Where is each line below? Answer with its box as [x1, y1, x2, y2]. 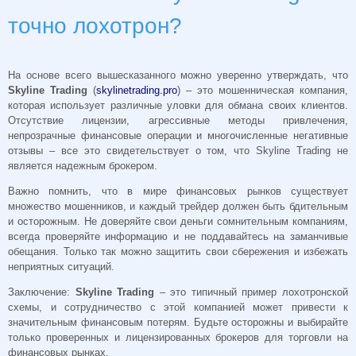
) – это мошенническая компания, [177, 84, 348, 97]
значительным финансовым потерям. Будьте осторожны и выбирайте [8, 315, 348, 328]
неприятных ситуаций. [8, 261, 114, 273]
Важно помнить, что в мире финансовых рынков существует [8, 185, 348, 198]
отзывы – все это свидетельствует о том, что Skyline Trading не [8, 145, 348, 157]
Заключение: [8, 285, 75, 298]
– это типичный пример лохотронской [154, 285, 349, 298]
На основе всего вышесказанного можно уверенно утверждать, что [8, 69, 348, 82]
